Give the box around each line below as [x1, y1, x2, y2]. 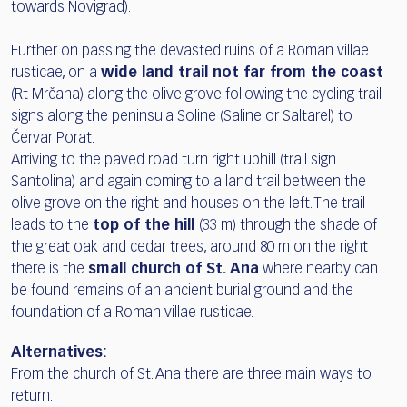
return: [11, 389, 53, 404]
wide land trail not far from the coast [101, 65, 383, 81]
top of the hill [93, 218, 199, 233]
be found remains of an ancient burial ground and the [11, 283, 353, 299]
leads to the [11, 218, 93, 233]
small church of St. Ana [88, 262, 259, 277]
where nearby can [259, 262, 378, 277]
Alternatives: [11, 345, 107, 361]
